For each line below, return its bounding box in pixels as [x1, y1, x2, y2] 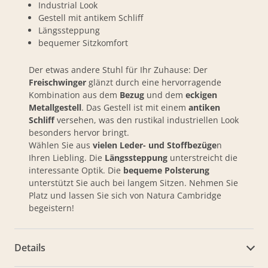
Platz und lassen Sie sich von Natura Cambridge [29, 190, 221, 201]
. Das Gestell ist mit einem [81, 102, 188, 113]
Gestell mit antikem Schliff [38, 12, 143, 23]
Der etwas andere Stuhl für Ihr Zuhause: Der [29, 64, 208, 75]
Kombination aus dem [29, 89, 120, 100]
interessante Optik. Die [29, 165, 123, 176]
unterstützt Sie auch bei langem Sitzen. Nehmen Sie [29, 177, 238, 188]
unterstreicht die [167, 152, 237, 163]
